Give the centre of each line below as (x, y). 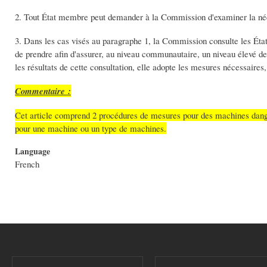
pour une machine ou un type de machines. (91, 128)
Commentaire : (43, 91)
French (27, 164)
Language (32, 151)
